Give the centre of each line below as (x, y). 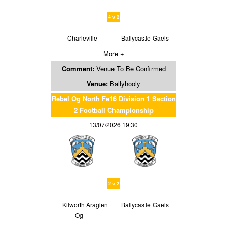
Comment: (79, 68)
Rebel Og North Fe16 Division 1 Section (113, 98)
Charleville (82, 37)
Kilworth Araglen (85, 204)
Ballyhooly (125, 83)
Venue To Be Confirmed (131, 68)
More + (113, 53)
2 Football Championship (113, 110)
